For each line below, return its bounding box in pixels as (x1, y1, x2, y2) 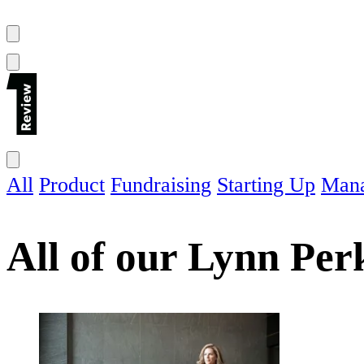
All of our (6, 232, 188, 279)
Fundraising (110, 173, 211, 197)
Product (39, 173, 105, 197)
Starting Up (217, 173, 315, 197)
